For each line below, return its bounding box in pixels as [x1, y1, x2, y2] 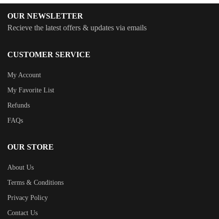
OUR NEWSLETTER [7, 11, 83, 20]
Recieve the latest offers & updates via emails [7, 23, 147, 32]
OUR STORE [7, 142, 54, 151]
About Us [7, 163, 34, 171]
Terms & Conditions [7, 178, 64, 186]
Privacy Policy [7, 194, 48, 201]
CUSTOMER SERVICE [7, 50, 90, 59]
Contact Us [7, 209, 38, 217]
